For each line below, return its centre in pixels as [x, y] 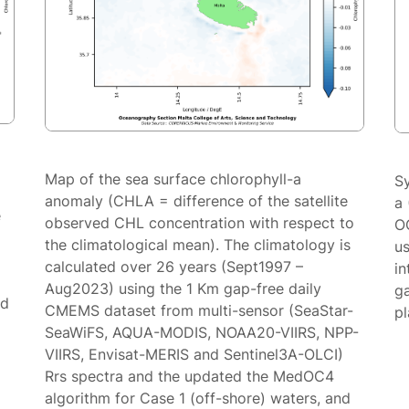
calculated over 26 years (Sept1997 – [174, 267]
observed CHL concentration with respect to [200, 223]
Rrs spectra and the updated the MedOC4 [190, 377]
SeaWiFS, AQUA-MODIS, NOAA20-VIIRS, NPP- [202, 333]
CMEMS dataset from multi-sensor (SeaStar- [199, 311]
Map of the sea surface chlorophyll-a [173, 179]
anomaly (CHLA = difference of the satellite [197, 201]
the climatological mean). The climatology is [198, 245]
